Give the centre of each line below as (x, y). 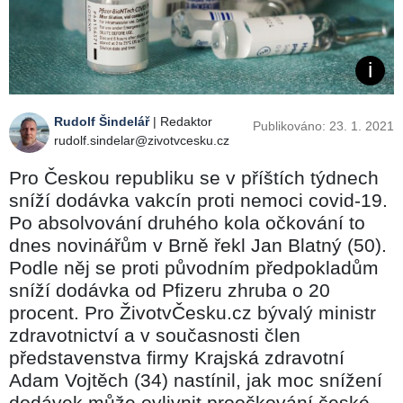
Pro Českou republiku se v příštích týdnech (194, 177)
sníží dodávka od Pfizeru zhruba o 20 (170, 290)
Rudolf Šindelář (102, 121)
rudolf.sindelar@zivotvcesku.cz (142, 140)
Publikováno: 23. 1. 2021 (323, 125)
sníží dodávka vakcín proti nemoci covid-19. (198, 200)
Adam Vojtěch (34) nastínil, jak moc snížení (196, 380)
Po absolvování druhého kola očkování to (187, 222)
